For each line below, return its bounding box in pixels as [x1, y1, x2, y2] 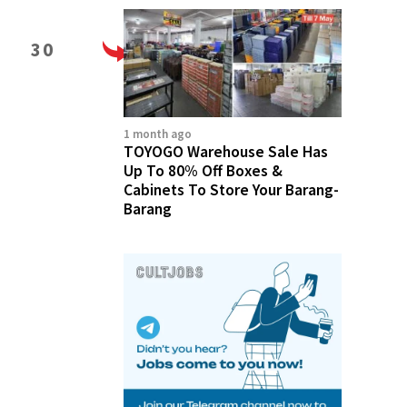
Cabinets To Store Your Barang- [124, 179, 339, 200]
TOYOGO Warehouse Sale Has [124, 141, 328, 162]
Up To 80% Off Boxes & [124, 160, 283, 181]
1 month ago [124, 125, 192, 142]
